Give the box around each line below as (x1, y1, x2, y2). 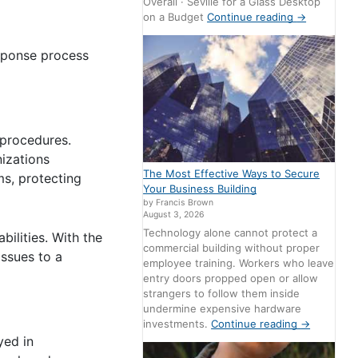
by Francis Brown (143, 197, 214, 208)
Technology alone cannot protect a (143, 226, 318, 240)
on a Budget (143, 10, 208, 23)
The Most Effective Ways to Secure (143, 166, 320, 180)
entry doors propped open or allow (143, 272, 319, 285)
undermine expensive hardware (143, 302, 302, 316)
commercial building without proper (143, 241, 320, 255)
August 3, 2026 (143, 209, 205, 220)
